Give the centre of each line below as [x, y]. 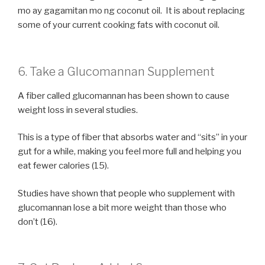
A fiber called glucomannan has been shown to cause [124, 96]
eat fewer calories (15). [63, 166]
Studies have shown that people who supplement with [126, 193]
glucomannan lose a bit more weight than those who [122, 207]
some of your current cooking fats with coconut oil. [119, 25]
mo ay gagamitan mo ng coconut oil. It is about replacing [131, 11]
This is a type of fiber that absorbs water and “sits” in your [132, 138]
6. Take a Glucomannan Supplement [116, 71]
